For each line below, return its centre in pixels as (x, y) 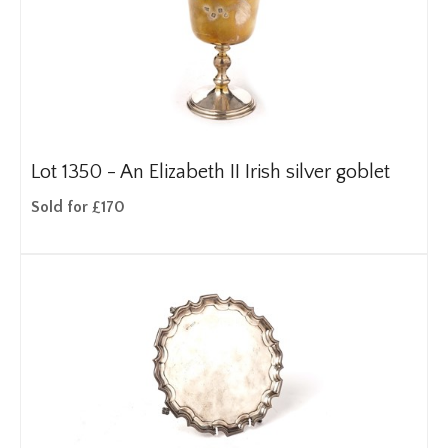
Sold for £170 (78, 207)
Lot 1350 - (75, 172)
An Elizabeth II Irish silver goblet (255, 172)
